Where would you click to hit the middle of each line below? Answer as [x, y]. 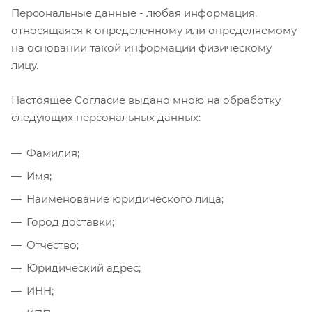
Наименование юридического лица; [125, 198]
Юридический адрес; [84, 267]
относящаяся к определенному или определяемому [154, 30]
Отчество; [53, 244]
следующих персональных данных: [106, 117]
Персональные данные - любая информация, [134, 13]
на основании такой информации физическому [141, 47]
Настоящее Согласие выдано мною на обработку [146, 100]
